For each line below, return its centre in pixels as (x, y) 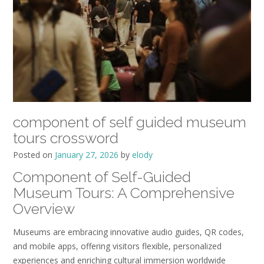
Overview (44, 208)
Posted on (34, 154)
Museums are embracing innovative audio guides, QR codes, (128, 232)
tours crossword (66, 138)
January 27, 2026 (87, 154)
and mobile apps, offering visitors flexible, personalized (117, 246)
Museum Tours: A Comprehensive (124, 192)
